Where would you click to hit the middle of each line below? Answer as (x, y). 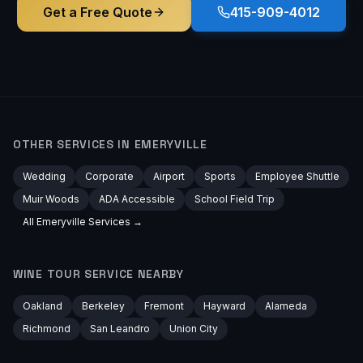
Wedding (44, 176)
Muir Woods (51, 199)
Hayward (224, 306)
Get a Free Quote (98, 12)
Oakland (43, 306)
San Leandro (120, 329)
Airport (169, 176)
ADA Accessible (137, 199)
